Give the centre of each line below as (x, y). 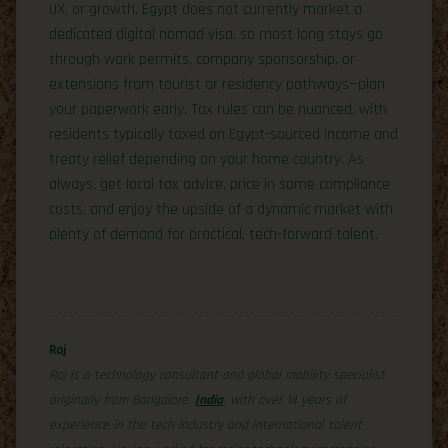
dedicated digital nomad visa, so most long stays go (216, 34)
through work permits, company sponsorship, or (202, 59)
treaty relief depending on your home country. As (206, 159)
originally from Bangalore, (122, 400)
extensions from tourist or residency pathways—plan (217, 84)
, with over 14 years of (284, 400)
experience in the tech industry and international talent (205, 425)
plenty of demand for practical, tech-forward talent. (213, 234)
